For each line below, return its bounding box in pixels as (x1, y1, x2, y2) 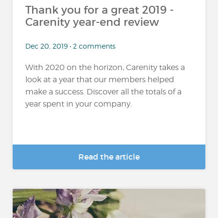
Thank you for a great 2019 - (25, 3, 174, 17)
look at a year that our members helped (25, 75, 175, 84)
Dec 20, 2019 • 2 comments (25, 42, 116, 50)
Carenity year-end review (25, 16, 160, 29)
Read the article (78, 152, 140, 162)
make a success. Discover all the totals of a (25, 87, 182, 96)
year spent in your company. (25, 99, 132, 109)
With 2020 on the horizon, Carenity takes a (25, 63, 185, 72)
